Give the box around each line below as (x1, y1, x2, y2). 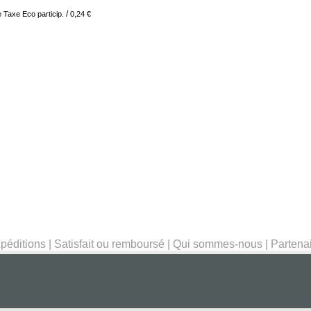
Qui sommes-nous (173, 238, 262, 250)
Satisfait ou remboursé (54, 238, 165, 250)
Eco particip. (22, 10, 64, 18)
